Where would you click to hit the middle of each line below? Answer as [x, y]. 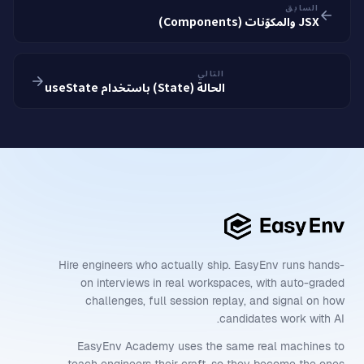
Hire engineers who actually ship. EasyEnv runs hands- [201, 265]
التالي [211, 73]
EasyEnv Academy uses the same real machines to [211, 347]
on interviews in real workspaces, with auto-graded [212, 283]
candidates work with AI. [282, 319]
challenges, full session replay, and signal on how [215, 301]
